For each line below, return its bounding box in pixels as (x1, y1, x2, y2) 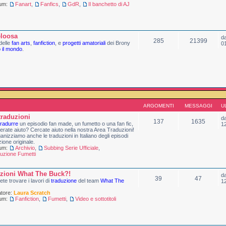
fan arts (12, 40, 30, 46)
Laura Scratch (14, 190, 50, 196)
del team (77, 178, 100, 184)
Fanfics (40, 1, 59, 7)
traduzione (51, 178, 77, 184)
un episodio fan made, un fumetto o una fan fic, (18, 121, 133, 127)
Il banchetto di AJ (88, 1, 130, 7)
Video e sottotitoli (75, 196, 116, 202)
